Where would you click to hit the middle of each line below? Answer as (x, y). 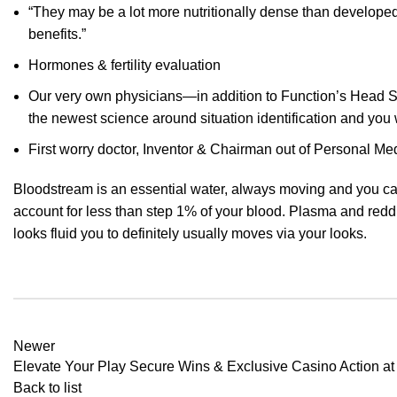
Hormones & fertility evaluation (125, 65)
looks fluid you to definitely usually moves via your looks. (190, 234)
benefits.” (57, 34)
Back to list (47, 388)
